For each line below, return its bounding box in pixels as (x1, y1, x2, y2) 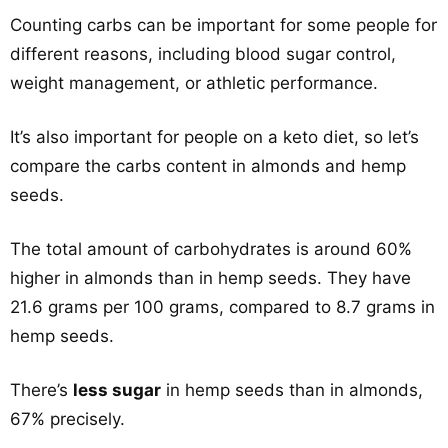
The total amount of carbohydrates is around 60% (10, 239, 412, 259)
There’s (10, 380, 73, 400)
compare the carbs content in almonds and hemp (10, 156, 406, 176)
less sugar (73, 380, 161, 400)
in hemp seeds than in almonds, (161, 380, 423, 400)
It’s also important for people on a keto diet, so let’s (10, 127, 419, 147)
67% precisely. (10, 409, 125, 429)
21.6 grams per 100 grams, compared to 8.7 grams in (10, 297, 435, 317)
